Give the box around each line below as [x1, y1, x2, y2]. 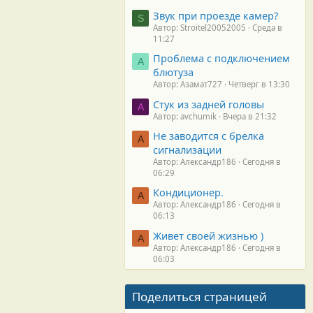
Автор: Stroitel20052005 [153, 22, 246, 33]
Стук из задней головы [153, 96, 264, 111]
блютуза [153, 65, 194, 80]
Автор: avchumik [153, 110, 217, 122]
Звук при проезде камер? [153, 8, 278, 22]
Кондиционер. [153, 185, 224, 200]
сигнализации [153, 142, 221, 156]
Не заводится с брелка [153, 128, 264, 143]
